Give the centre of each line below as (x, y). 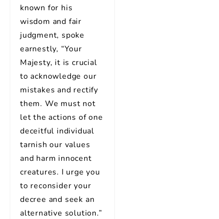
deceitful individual (57, 131)
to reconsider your (56, 186)
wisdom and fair (51, 22)
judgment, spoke (53, 35)
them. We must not (58, 104)
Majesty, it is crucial (59, 63)
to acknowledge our (58, 76)
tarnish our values (55, 145)
